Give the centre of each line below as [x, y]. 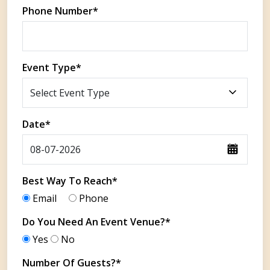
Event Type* [52, 67]
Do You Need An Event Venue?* [96, 221]
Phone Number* [60, 11]
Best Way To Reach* [70, 181]
